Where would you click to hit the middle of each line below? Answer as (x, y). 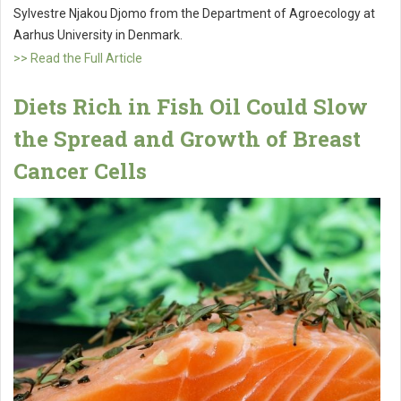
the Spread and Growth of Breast (187, 139)
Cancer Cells (80, 171)
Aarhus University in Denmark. (99, 35)
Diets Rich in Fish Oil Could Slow (191, 107)
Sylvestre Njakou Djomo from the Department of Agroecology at (194, 14)
